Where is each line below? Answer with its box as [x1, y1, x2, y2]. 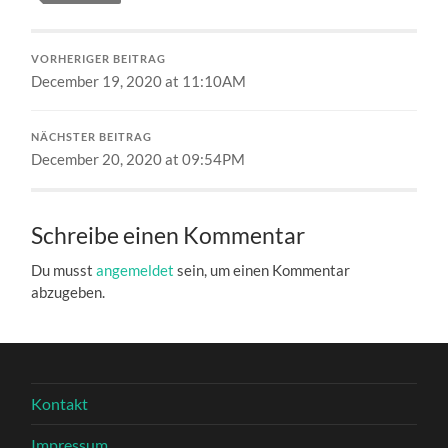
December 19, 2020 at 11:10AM [31, 71, 247, 90]
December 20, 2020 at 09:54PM [31, 149, 246, 168]
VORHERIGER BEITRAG [31, 52, 167, 65]
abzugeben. [31, 282, 106, 301]
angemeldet [96, 260, 175, 279]
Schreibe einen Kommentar [31, 221, 306, 249]
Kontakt [31, 393, 89, 413]
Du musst [31, 260, 97, 279]
